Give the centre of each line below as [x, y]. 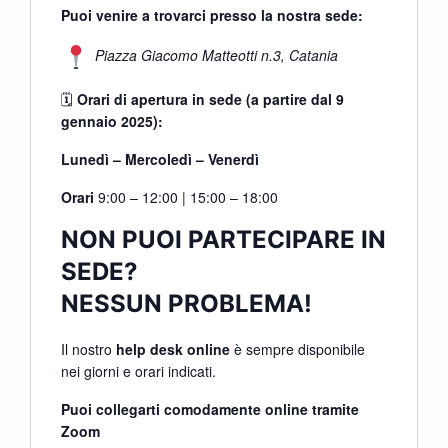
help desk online [173, 349]
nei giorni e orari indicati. [138, 371]
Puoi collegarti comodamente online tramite [210, 409]
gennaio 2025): [112, 121]
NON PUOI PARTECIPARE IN [223, 240]
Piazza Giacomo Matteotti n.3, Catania [216, 54]
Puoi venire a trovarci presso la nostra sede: [212, 15]
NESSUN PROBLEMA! [186, 304]
